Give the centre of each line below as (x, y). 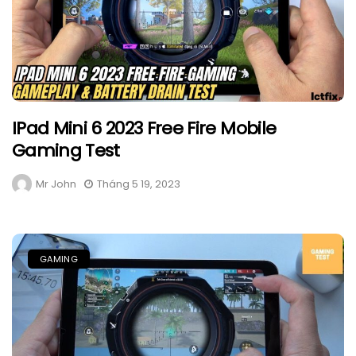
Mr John (56, 184)
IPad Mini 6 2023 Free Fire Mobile (144, 129)
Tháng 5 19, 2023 (139, 184)
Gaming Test (66, 151)
